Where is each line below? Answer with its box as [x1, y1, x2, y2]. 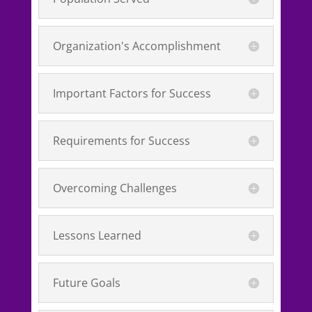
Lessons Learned [52, 227, 141, 243]
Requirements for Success [52, 132, 190, 148]
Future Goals [52, 274, 120, 290]
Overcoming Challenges [52, 180, 177, 196]
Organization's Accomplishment [52, 38, 221, 54]
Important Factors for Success [52, 85, 211, 101]
